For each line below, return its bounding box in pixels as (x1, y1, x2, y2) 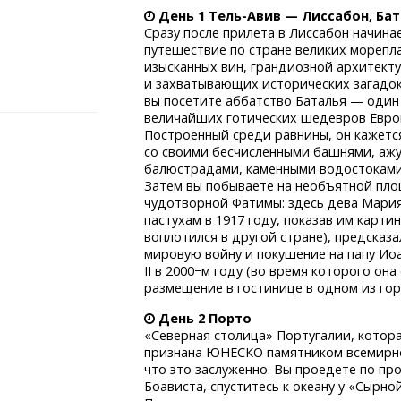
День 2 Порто (158, 309, 252, 327)
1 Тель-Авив (198, 7, 286, 25)
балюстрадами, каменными (144, 160, 320, 178)
